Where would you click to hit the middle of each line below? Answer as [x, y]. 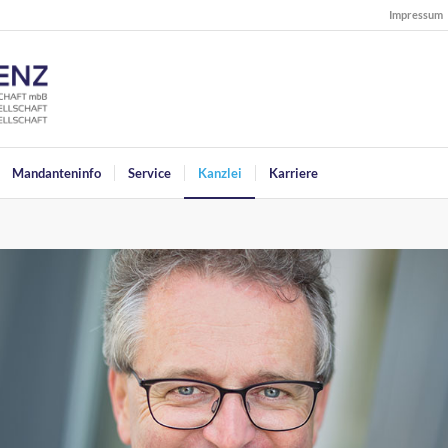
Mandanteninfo [56, 173]
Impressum [416, 14]
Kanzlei [220, 173]
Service [149, 173]
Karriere [293, 173]
